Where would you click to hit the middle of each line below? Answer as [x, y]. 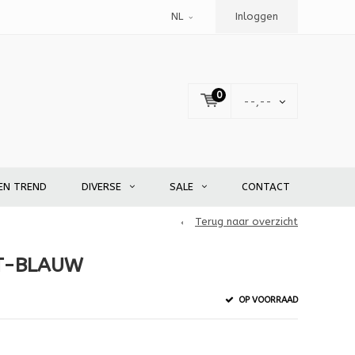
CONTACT [266, 187]
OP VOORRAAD [267, 300]
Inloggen [257, 16]
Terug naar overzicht [246, 222]
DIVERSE [101, 187]
